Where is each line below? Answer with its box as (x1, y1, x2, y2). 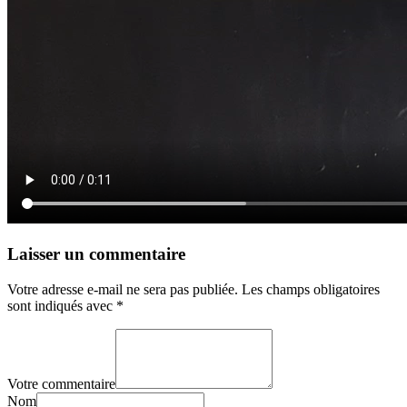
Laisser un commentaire (7, 244, 185, 264)
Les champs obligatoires (242, 281, 380, 297)
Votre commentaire (7, 375, 115, 392)
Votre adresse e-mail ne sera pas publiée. (7, 281, 238, 297)
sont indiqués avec (7, 297, 116, 313)
